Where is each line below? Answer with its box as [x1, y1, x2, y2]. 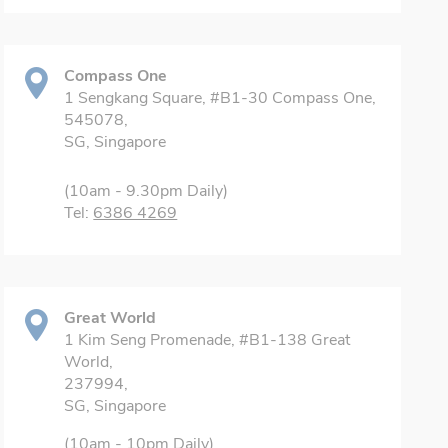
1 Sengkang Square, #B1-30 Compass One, [64, 87, 377, 109]
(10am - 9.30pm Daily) [64, 180, 229, 202]
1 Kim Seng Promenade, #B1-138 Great [64, 329, 351, 351]
